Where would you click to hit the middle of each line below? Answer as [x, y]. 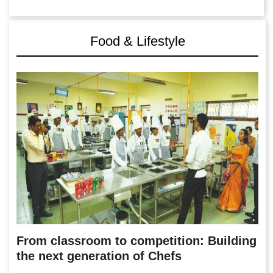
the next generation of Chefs [99, 256]
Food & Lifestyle [137, 41]
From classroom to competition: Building [136, 240]
